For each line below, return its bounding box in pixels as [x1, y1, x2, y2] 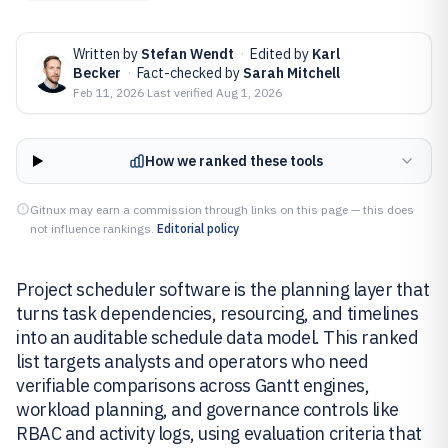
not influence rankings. [30, 221, 154, 236]
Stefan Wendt [141, 45, 234, 63]
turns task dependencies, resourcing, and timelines [16, 302, 419, 325]
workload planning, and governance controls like [16, 398, 399, 421]
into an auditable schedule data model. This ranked [16, 326, 419, 349]
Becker [73, 64, 121, 82]
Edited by [250, 45, 312, 63]
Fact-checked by [137, 64, 243, 82]
